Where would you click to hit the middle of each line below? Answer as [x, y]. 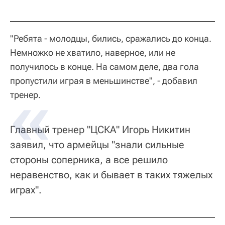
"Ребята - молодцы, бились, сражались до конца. [111, 39]
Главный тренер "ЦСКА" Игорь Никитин [100, 130]
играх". [26, 190]
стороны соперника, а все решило [89, 160]
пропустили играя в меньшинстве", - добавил [104, 81]
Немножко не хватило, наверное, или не [93, 53]
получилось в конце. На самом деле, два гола [104, 67]
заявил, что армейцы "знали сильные [97, 145]
